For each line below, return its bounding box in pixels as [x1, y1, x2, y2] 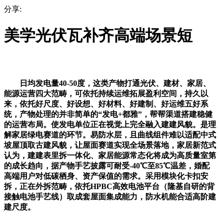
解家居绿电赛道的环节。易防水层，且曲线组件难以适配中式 [4, 130, 216, 139]
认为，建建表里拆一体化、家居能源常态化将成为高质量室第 [4, 151, 216, 160]
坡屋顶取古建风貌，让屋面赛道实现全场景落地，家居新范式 [4, 140, 216, 149]
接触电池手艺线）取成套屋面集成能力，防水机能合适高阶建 [4, 192, 216, 201]
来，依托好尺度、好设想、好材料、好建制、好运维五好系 [4, 99, 208, 108]
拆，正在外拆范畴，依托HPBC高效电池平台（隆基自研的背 [4, 182, 215, 191]
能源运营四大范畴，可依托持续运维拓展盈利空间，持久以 [4, 89, 208, 98]
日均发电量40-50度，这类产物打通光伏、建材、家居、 [4, 79, 211, 87]
